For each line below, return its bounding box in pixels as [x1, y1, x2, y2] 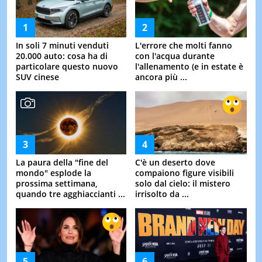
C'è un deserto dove [135, 157, 215, 168]
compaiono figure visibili [135, 167, 234, 179]
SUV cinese [15, 71, 59, 83]
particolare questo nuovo [15, 61, 118, 73]
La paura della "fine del [15, 157, 108, 168]
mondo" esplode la [15, 167, 91, 179]
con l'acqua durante [135, 50, 215, 62]
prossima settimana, [15, 178, 98, 189]
